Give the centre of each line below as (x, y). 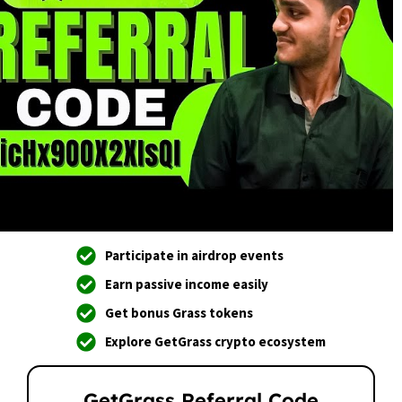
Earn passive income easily (187, 284)
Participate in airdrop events (195, 255)
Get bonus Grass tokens (179, 312)
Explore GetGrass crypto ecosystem (216, 341)
